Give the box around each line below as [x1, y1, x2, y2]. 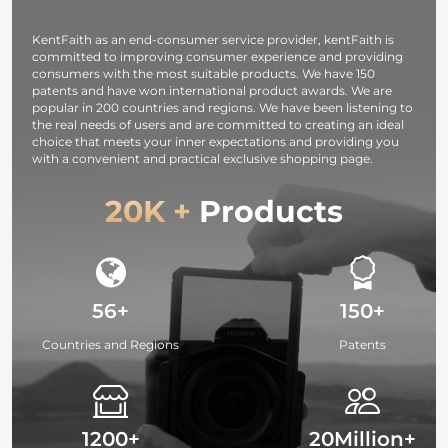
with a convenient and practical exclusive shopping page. [32, 150, 373, 166]
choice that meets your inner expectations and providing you [32, 133, 399, 149]
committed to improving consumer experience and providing [32, 48, 403, 64]
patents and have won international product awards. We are [32, 82, 392, 98]
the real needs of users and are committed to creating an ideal [32, 116, 404, 132]
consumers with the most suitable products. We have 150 [32, 65, 375, 81]
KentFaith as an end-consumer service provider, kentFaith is [32, 31, 394, 47]
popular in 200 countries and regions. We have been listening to [32, 99, 413, 115]
